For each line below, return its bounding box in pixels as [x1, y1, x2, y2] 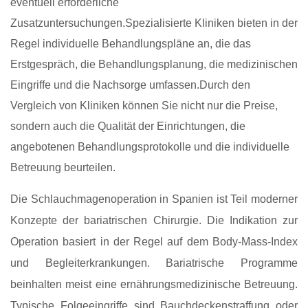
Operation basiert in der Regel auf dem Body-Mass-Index [10, 236, 298, 248]
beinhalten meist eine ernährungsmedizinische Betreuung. [10, 278, 298, 291]
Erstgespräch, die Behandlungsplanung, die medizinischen [10, 58, 298, 71]
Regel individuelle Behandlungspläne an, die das [10, 38, 251, 50]
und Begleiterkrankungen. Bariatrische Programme [10, 257, 298, 269]
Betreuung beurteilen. [10, 162, 115, 174]
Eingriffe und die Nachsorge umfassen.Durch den [10, 79, 250, 91]
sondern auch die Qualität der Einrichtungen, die [10, 120, 245, 133]
